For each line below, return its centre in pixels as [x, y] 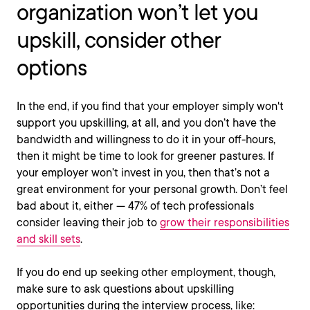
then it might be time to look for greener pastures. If [145, 156]
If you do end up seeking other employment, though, [146, 272]
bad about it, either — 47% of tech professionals [135, 206]
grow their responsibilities [225, 222]
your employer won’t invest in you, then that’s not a [143, 173]
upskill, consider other [119, 40]
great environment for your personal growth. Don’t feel [152, 189]
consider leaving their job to [88, 222]
